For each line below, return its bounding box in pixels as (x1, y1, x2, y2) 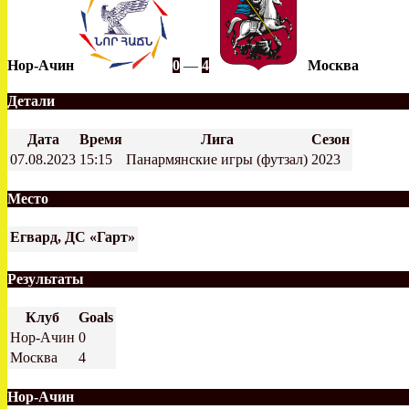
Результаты (7, 271, 84, 288)
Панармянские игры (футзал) (126, 152, 308, 168)
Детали (7, 93, 55, 110)
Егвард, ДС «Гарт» (10, 228, 135, 245)
